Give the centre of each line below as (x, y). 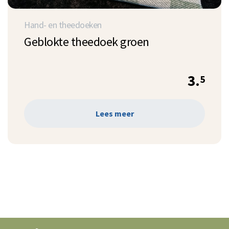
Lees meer (114, 114)
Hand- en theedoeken (63, 25)
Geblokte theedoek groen (87, 41)
